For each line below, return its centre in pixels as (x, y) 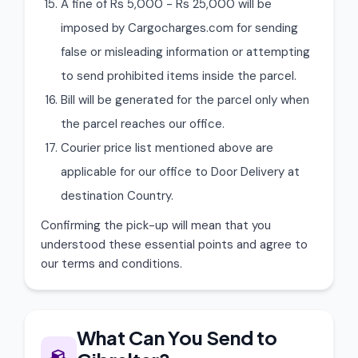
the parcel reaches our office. (143, 124)
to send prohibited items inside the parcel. (179, 76)
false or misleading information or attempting (185, 52)
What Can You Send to (177, 337)
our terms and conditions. (111, 264)
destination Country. (117, 196)
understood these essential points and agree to (174, 245)
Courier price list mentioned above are (167, 148)
